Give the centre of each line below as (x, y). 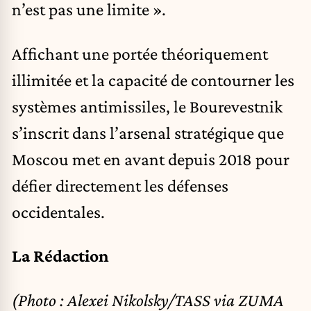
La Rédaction (60, 256)
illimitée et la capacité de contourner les (153, 79)
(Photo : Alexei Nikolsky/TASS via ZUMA (148, 300)
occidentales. (58, 211)
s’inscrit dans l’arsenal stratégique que (148, 132)
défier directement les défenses (120, 185)
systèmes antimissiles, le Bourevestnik (147, 106)
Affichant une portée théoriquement (140, 53)
